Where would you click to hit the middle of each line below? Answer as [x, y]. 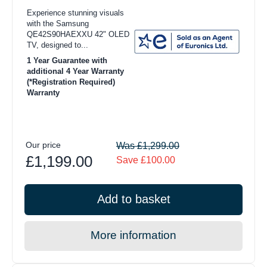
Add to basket [133, 199]
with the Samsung [58, 24]
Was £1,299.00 [148, 146]
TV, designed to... [58, 45]
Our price [43, 145]
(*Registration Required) [71, 82]
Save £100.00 [146, 160]
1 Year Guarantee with [67, 61]
